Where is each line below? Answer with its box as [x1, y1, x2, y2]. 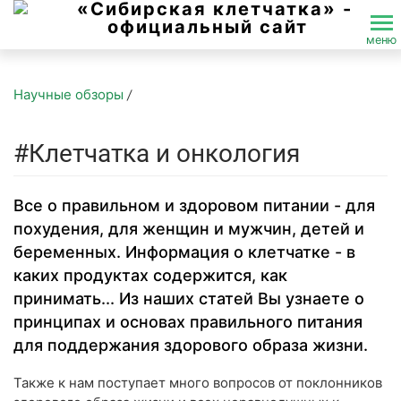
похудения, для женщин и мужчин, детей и [13, 219, 364, 238]
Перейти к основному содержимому [13, 49, 252, 66]
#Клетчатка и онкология [13, 139, 300, 168]
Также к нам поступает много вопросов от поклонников [13, 374, 382, 391]
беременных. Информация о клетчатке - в [13, 243, 355, 261]
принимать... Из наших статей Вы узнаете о [13, 289, 364, 308]
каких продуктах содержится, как [13, 266, 287, 285]
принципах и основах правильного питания [13, 312, 363, 331]
